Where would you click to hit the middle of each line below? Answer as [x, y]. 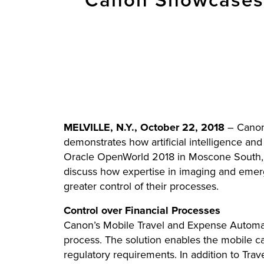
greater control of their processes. [141, 186]
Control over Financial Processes [142, 210]
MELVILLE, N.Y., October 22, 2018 [144, 127]
